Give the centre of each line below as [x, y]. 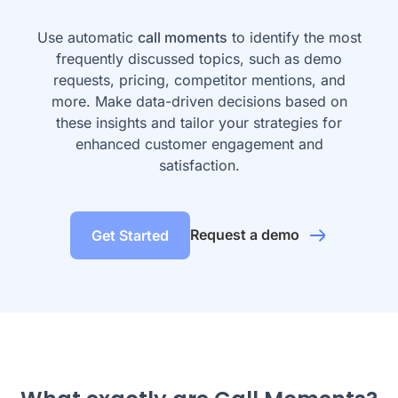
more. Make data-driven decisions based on [199, 101]
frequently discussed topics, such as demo [199, 59]
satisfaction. [199, 165]
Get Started [130, 235]
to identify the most [294, 37]
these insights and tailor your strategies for [199, 123]
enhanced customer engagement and [199, 144]
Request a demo [247, 234]
